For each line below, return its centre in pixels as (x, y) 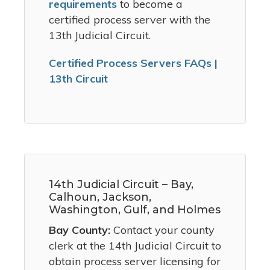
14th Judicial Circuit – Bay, (121, 185)
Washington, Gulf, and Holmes (135, 210)
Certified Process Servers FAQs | (133, 63)
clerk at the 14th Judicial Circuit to (135, 246)
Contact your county (164, 230)
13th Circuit (78, 79)
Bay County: (81, 230)
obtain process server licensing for (135, 262)
